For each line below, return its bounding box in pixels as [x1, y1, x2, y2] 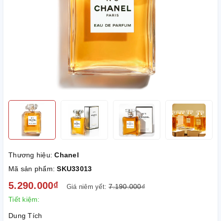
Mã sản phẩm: [8, 165, 57, 173]
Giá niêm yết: [66, 183, 109, 191]
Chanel [54, 151, 79, 159]
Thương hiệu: [8, 151, 55, 159]
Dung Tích [8, 212, 42, 220]
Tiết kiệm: [8, 195, 40, 204]
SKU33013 [57, 165, 92, 173]
